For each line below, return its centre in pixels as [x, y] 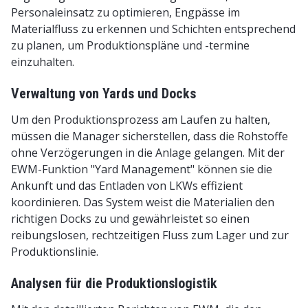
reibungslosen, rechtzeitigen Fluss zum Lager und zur [150, 235]
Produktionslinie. [55, 252]
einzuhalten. [43, 62]
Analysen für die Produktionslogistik [114, 283]
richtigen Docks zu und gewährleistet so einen [130, 219]
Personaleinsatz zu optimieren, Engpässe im [125, 12]
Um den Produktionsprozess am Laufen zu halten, [141, 120]
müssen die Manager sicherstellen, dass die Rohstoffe [150, 136]
